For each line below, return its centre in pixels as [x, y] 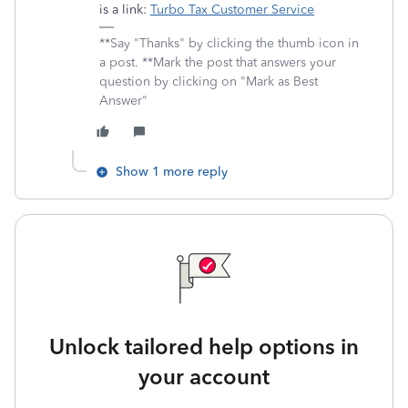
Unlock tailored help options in [204, 347]
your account [204, 377]
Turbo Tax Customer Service [232, 10]
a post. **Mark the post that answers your [218, 62]
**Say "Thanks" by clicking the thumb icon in [229, 43]
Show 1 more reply [172, 172]
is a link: [125, 10]
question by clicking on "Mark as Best [209, 82]
